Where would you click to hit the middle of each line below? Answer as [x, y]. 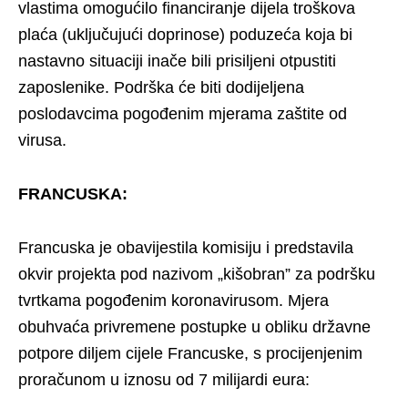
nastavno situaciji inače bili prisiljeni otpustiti [177, 61]
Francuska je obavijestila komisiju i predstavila [186, 247]
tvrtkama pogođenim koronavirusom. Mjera [173, 300]
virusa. [42, 140]
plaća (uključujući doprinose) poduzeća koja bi [185, 34]
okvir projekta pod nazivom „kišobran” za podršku [197, 274]
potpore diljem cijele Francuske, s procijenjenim [190, 353]
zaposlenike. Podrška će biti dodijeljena [161, 87]
